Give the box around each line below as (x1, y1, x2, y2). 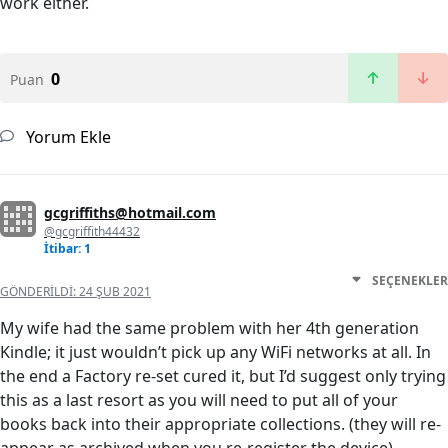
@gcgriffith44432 (44, 223, 140, 241)
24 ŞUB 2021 (79, 283, 151, 301)
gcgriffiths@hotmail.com (44, 203, 216, 223)
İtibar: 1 (44, 240, 91, 258)
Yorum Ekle (22, 126, 111, 149)
